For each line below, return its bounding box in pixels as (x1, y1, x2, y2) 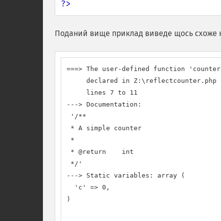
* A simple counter (67, 124, 142, 132)
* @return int (67, 148, 134, 155)
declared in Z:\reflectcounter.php (67, 77, 217, 84)
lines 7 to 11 (67, 89, 138, 96)
